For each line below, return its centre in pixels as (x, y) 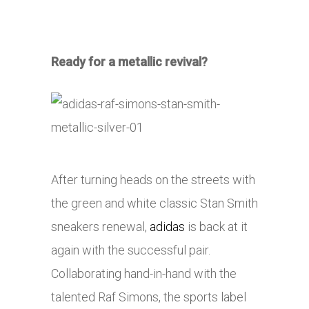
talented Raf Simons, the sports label (149, 297)
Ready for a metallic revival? (129, 62)
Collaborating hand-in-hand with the (144, 274)
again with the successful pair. (131, 250)
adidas (167, 227)
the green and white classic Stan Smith (154, 203)
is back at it (216, 227)
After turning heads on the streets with (153, 180)
